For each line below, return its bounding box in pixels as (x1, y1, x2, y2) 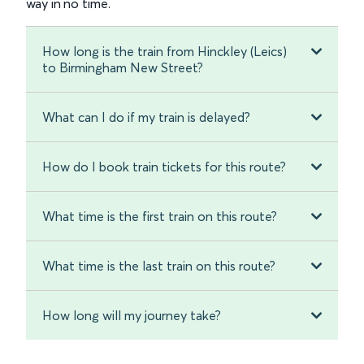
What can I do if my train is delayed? (42, 109, 250, 126)
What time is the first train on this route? (42, 208, 277, 225)
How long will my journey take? (42, 307, 221, 324)
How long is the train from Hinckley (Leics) (42, 43, 287, 60)
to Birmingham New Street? (42, 59, 203, 76)
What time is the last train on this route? (42, 258, 275, 275)
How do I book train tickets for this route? (42, 158, 286, 175)
